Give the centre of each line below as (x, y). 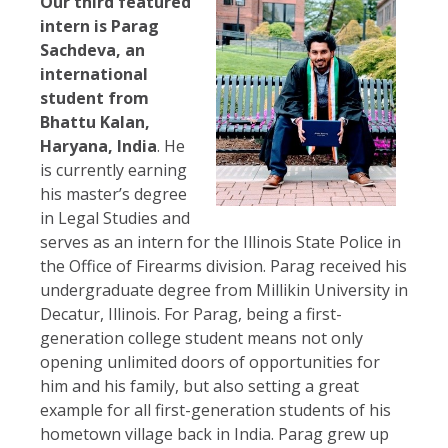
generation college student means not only (201, 338)
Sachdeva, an (92, 50)
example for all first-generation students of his (215, 410)
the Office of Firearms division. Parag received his (223, 266)
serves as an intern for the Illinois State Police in (220, 242)
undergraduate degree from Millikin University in (224, 290)
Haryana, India (98, 146)
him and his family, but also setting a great (199, 386)
